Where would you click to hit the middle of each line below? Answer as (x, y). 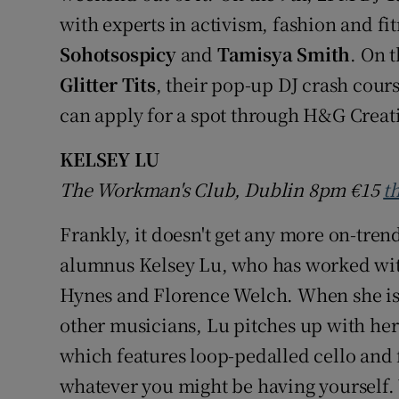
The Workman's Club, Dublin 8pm (205, 190)
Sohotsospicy (118, 54)
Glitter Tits (108, 85)
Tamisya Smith (284, 54)
